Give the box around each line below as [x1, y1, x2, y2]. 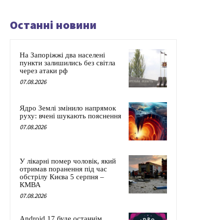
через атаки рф [20, 66, 68, 75]
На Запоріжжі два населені [20, 51, 105, 59]
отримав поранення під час [20, 165, 107, 173]
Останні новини [10, 17, 97, 32]
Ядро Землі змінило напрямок [20, 104, 116, 112]
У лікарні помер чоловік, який [20, 157, 116, 165]
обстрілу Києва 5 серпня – [20, 172, 104, 181]
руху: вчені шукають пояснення [20, 111, 121, 120]
